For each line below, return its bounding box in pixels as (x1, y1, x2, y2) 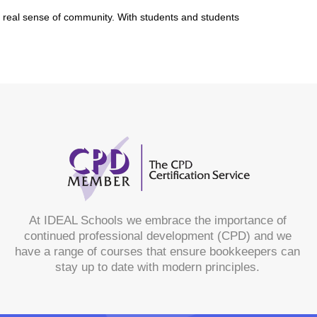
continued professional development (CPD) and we (23, 229, 292, 243)
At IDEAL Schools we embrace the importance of (28, 214, 287, 228)
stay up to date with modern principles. (55, 260, 260, 275)
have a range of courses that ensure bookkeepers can (15, 245, 301, 259)
